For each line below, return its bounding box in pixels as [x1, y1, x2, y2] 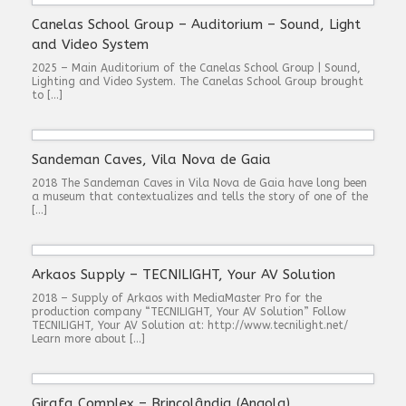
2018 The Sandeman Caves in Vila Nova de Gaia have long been [32, 177, 367, 189]
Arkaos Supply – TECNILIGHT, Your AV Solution [32, 266, 335, 283]
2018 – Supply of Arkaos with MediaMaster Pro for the [32, 292, 322, 304]
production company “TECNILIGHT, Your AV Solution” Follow [32, 305, 346, 318]
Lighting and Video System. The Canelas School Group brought [32, 75, 363, 88]
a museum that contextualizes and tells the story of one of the [32, 190, 368, 203]
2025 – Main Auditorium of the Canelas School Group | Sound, [32, 62, 361, 74]
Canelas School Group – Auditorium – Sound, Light [32, 16, 361, 33]
